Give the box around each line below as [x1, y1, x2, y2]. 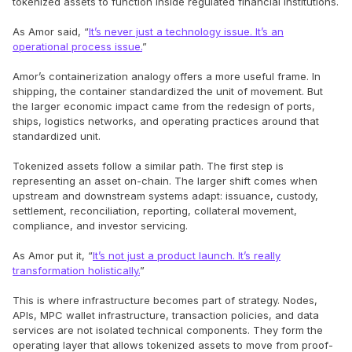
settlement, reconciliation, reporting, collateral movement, [13, 203, 297, 217]
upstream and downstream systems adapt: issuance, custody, [13, 189, 318, 202]
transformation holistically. [13, 263, 140, 277]
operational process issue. [13, 39, 142, 53]
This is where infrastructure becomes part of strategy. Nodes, [13, 293, 317, 306]
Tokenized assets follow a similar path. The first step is [13, 159, 284, 172]
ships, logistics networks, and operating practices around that [13, 114, 319, 127]
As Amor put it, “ [13, 248, 93, 262]
